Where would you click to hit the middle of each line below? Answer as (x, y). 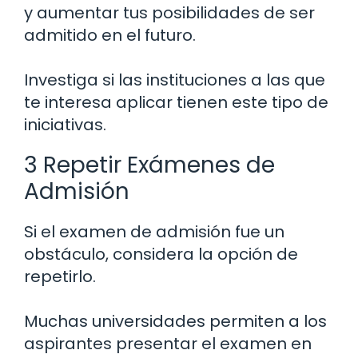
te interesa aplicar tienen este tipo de (176, 103)
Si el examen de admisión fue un (154, 232)
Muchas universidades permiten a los (175, 322)
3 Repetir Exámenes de (149, 165)
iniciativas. (65, 125)
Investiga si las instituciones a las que (175, 80)
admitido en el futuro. (110, 36)
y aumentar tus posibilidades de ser (169, 13)
